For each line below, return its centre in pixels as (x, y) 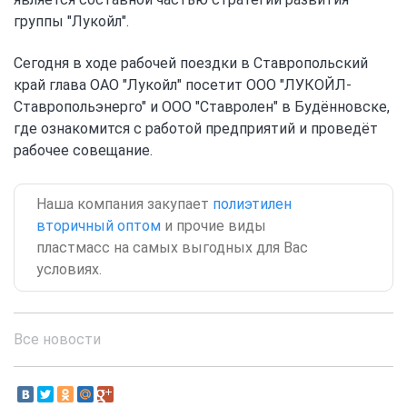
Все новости (57, 339)
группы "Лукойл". (71, 21)
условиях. (69, 269)
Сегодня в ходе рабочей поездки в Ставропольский (191, 63)
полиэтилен (252, 204)
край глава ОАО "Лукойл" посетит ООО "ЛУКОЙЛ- (183, 85)
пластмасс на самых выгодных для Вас (172, 248)
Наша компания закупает (124, 204)
